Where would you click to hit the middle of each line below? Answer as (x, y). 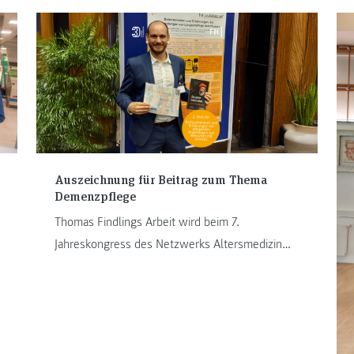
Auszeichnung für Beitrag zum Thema (160, 179)
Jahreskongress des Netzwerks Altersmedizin (168, 244)
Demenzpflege (95, 196)
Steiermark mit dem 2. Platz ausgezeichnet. (163, 266)
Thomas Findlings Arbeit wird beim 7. (147, 222)
